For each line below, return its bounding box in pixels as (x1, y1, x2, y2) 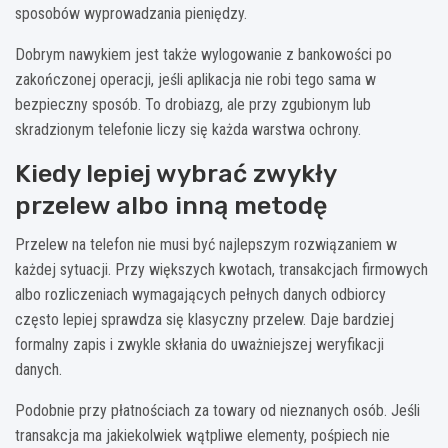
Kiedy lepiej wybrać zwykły (15, 159, 336, 189)
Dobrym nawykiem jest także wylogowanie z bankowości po (15, 45, 392, 65)
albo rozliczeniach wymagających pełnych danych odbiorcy (15, 285, 386, 305)
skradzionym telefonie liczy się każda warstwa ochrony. (15, 120, 361, 140)
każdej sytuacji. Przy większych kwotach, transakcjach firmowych (15, 260, 428, 280)
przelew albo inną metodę (15, 191, 327, 221)
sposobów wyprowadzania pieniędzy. (15, 4, 247, 24)
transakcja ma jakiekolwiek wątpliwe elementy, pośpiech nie (15, 426, 390, 446)
